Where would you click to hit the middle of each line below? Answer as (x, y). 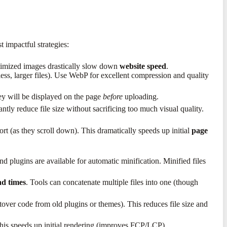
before (112, 96)
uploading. (140, 96)
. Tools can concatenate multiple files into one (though (112, 182)
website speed (143, 66)
